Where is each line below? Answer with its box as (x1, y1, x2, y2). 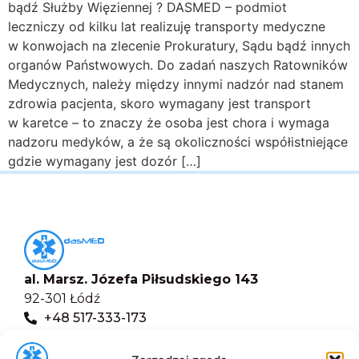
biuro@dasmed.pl (44, 337, 160, 353)
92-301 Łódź (24, 290, 100, 306)
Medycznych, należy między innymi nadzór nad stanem (8, 75, 344, 92)
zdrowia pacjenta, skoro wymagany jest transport (8, 95, 311, 111)
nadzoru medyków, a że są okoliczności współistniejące (8, 133, 348, 150)
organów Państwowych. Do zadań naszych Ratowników (8, 56, 348, 73)
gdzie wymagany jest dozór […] (8, 152, 201, 169)
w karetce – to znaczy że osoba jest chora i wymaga (8, 114, 329, 131)
